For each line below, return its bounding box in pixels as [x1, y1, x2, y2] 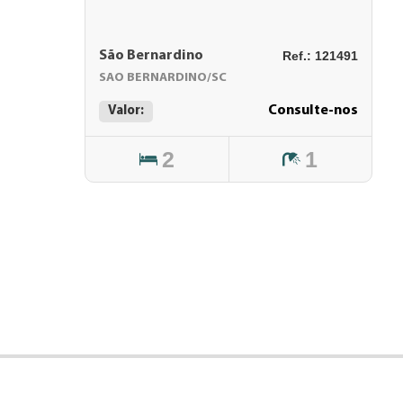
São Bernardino [99, 49, 203, 63]
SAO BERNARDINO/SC [99, 71, 227, 85]
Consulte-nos [268, 103, 358, 118]
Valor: [108, 104, 144, 118]
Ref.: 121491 [282, 49, 358, 63]
